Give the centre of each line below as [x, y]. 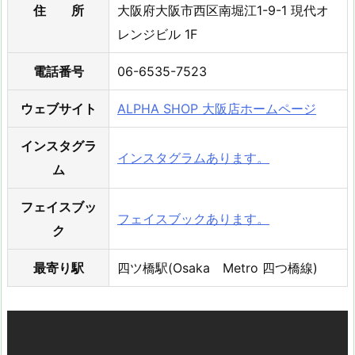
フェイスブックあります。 [193, 218]
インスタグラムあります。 [193, 157]
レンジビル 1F [157, 34]
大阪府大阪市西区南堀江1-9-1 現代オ [223, 10]
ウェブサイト [58, 108]
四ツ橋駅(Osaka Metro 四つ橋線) [218, 267]
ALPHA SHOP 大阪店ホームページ [217, 108]
